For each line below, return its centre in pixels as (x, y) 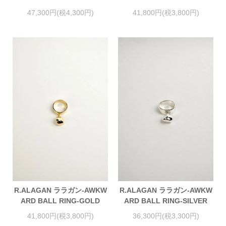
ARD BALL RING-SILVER (166, 201)
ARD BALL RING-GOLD (60, 201)
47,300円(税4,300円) (60, 12)
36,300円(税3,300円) (166, 216)
